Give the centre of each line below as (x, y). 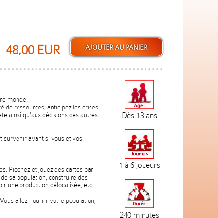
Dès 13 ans (139, 116)
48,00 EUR (33, 50)
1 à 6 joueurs (139, 165)
